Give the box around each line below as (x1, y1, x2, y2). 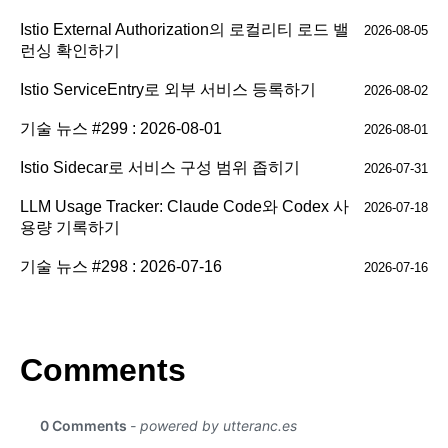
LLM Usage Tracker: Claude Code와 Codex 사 (20, 198, 349, 216)
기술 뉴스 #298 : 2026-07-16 (20, 258, 222, 276)
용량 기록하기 (20, 219, 120, 237)
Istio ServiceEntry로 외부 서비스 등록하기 (20, 81, 316, 99)
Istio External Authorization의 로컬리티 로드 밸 (20, 21, 349, 39)
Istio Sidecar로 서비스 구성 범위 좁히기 (20, 159, 300, 177)
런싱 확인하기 (20, 42, 120, 60)
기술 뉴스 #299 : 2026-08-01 (20, 120, 222, 138)
